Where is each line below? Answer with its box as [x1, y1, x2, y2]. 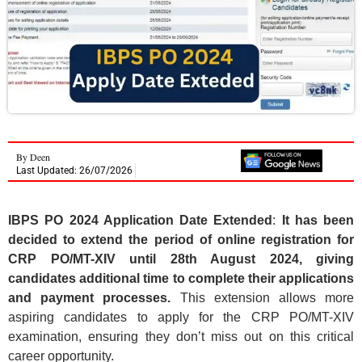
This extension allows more [170, 290, 355, 305]
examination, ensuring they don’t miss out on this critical [8, 329, 354, 343]
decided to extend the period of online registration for [8, 232, 354, 246]
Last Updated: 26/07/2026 [16, 164, 133, 176]
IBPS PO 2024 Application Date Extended [8, 213, 273, 227]
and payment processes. [8, 290, 171, 305]
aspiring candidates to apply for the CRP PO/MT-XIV [8, 309, 354, 324]
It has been [281, 213, 354, 227]
